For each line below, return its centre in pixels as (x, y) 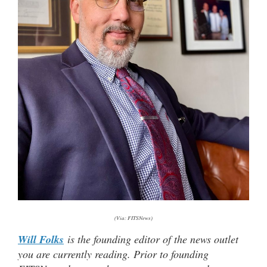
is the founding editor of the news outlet (151, 239)
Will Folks (41, 239)
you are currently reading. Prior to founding (113, 254)
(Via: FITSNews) (133, 217)
